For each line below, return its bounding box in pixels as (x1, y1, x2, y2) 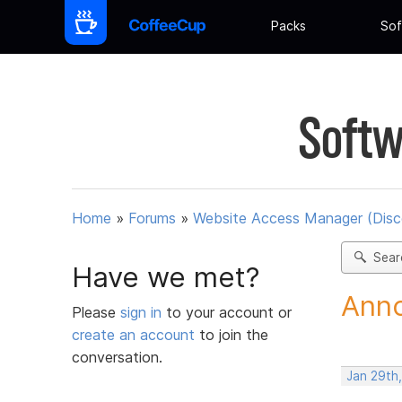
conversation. (72, 347, 162, 366)
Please (72, 302, 120, 321)
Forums (128, 209, 176, 228)
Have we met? (72, 259, 260, 294)
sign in (120, 302, 166, 321)
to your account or (166, 302, 292, 321)
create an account (72, 325, 195, 344)
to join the (195, 325, 268, 344)
